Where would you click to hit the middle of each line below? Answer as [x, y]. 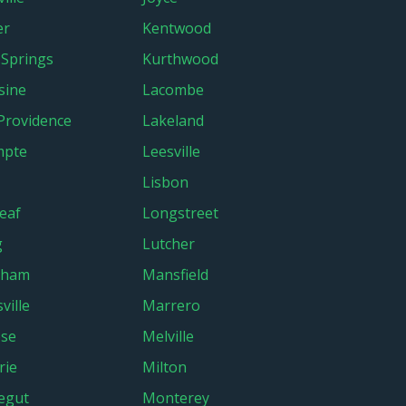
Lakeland [173, 121]
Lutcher [169, 244]
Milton [164, 367]
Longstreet [180, 213]
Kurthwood [180, 59]
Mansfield [175, 275]
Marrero [171, 305]
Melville [168, 336]
